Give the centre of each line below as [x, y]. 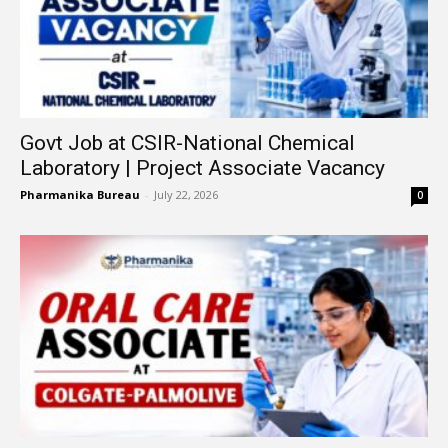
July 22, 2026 [186, 195]
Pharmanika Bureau [80, 195]
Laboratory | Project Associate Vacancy [202, 168]
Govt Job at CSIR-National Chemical [187, 143]
